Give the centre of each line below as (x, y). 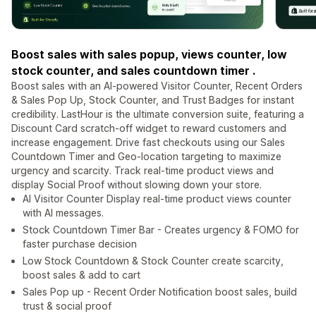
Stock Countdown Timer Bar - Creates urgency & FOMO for (161, 230)
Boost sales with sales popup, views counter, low (149, 55)
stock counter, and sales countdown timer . (133, 71)
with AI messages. (63, 213)
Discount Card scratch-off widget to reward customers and (149, 128)
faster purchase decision (80, 244)
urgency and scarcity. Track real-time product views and (142, 171)
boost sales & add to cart (81, 275)
